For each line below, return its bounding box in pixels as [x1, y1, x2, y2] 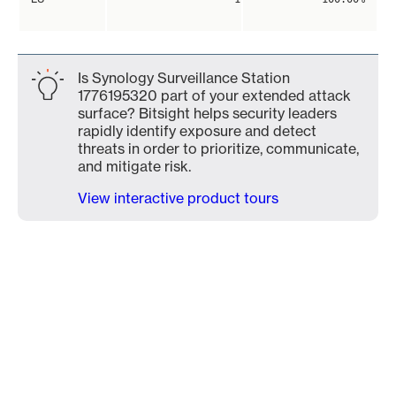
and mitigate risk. [78, 157, 191, 175]
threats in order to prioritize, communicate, [78, 140, 359, 157]
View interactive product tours [78, 189, 278, 207]
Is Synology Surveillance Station [78, 69, 290, 87]
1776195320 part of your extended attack [78, 87, 351, 104]
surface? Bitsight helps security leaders [78, 104, 337, 122]
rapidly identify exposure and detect [78, 122, 316, 140]
